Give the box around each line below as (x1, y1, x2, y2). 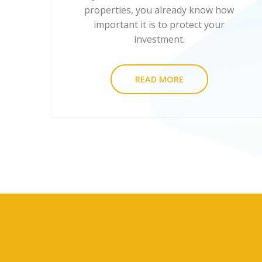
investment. (133, 33, 185, 46)
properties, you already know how (84, 4, 234, 17)
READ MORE (135, 74, 184, 85)
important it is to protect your (94, 18, 225, 32)
